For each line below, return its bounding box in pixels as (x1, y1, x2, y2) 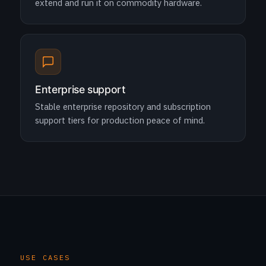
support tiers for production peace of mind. (35, 115, 205, 126)
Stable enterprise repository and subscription (35, 101, 211, 112)
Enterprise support (35, 83, 126, 96)
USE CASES (20, 253, 71, 262)
